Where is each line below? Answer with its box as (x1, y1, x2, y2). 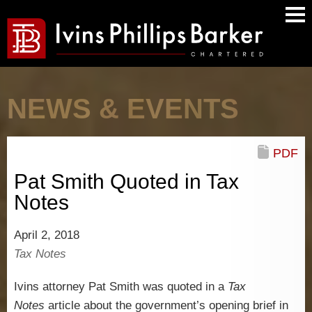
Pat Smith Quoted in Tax (14, 170, 239, 193)
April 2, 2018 (14, 228, 79, 242)
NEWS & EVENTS (7, 93, 239, 124)
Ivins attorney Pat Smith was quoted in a (14, 280, 224, 293)
